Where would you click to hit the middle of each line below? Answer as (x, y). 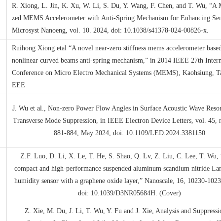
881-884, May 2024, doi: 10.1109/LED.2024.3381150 (129, 133)
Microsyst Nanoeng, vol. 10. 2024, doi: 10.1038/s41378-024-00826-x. (110, 30)
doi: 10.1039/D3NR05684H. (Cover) (129, 193)
